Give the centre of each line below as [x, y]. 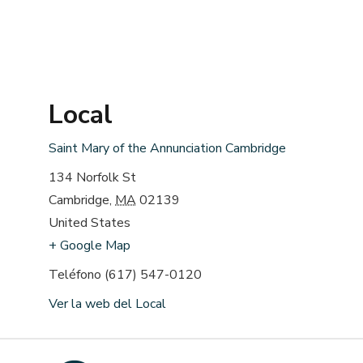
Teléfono [75, 275]
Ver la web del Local [107, 304]
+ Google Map [90, 246]
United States [90, 223]
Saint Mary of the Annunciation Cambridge [167, 149]
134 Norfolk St [92, 178]
